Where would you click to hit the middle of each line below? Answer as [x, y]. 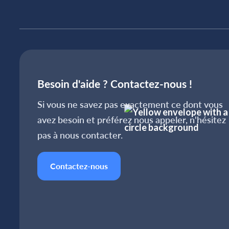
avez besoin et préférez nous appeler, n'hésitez [132, 120]
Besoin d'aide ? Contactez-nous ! [115, 84]
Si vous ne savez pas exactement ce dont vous [130, 104]
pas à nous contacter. [80, 135]
